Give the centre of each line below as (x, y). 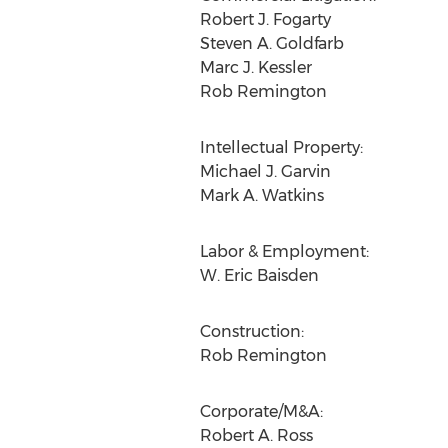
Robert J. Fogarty (265, 19)
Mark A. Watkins (261, 195)
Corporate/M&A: (261, 411)
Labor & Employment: (284, 251)
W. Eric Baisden (259, 275)
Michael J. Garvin (265, 171)
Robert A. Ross (256, 435)
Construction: (251, 331)
